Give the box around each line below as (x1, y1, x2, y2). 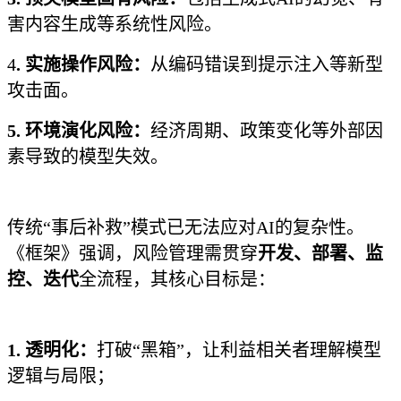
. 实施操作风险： (16, 55, 150, 74)
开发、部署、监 (258, 243, 383, 263)
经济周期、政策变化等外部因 (150, 121, 383, 141)
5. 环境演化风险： (7, 121, 150, 141)
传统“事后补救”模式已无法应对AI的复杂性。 (7, 218, 364, 237)
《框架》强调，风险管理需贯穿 (7, 243, 258, 263)
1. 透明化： (7, 340, 97, 360)
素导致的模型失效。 (7, 147, 168, 166)
